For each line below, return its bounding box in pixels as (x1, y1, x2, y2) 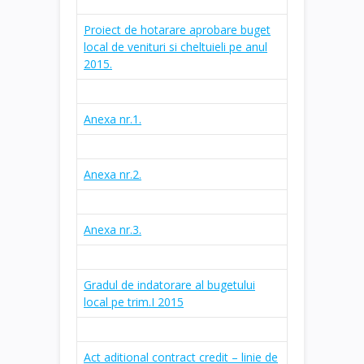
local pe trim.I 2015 (84, 293, 184, 310)
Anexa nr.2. (84, 166, 141, 182)
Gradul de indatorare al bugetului (84, 276, 255, 292)
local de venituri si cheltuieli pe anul (84, 38, 267, 54)
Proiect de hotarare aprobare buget (84, 21, 271, 37)
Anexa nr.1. (84, 110, 141, 127)
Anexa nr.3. (84, 221, 141, 237)
